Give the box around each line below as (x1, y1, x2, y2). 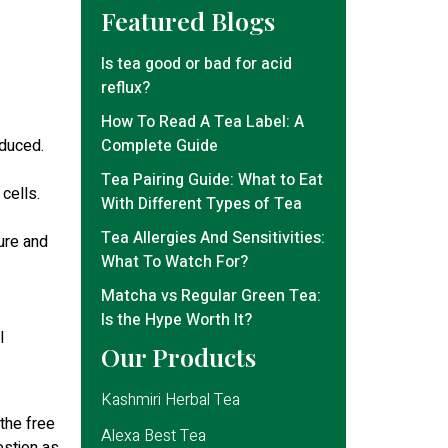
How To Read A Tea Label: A (101, 110, 304, 135)
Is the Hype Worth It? (101, 308, 252, 333)
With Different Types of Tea (101, 192, 302, 217)
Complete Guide (101, 134, 218, 159)
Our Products (101, 340, 256, 374)
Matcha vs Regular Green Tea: (101, 284, 321, 309)
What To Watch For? (101, 250, 248, 275)
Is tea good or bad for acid (101, 52, 292, 77)
